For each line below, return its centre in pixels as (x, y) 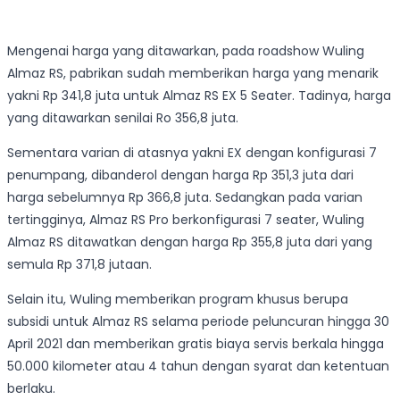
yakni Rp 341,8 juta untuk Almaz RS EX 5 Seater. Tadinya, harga (199, 96)
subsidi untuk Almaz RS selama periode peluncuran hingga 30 (198, 322)
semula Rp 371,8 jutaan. (79, 265)
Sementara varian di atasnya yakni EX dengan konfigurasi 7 (192, 153)
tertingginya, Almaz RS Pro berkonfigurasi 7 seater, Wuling (186, 220)
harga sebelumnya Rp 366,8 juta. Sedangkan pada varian (185, 198)
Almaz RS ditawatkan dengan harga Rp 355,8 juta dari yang (190, 242)
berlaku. (31, 389)
